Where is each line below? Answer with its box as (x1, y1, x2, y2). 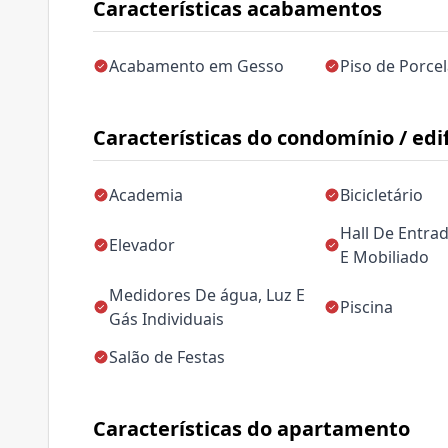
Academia (109, 184, 183, 206)
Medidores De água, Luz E (109, 284, 305, 306)
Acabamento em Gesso (109, 55, 284, 77)
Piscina (340, 296, 394, 318)
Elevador (109, 234, 175, 256)
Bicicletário (340, 184, 424, 206)
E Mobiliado (340, 246, 430, 268)
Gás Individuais (109, 308, 224, 330)
